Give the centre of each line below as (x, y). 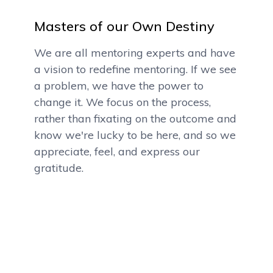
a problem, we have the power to (119, 86)
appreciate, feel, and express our (117, 151)
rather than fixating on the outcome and (135, 119)
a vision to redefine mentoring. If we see (135, 69)
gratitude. (59, 168)
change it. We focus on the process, (122, 102)
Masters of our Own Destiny (124, 26)
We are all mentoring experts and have (135, 53)
